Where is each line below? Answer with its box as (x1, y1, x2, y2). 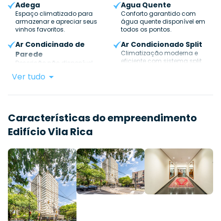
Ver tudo (12, 71, 45, 83)
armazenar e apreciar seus (15, 17, 98, 26)
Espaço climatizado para (15, 9, 93, 18)
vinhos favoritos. (15, 25, 66, 34)
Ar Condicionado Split (121, 39, 203, 50)
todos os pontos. (121, 25, 172, 34)
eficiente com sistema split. (121, 57, 204, 66)
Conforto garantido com (121, 9, 196, 18)
